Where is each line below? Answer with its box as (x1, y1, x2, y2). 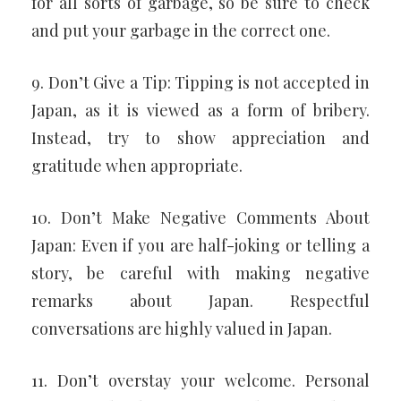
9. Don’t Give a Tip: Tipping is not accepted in (31, 71, 370, 93)
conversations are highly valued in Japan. (31, 317, 332, 339)
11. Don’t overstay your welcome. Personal (31, 369, 370, 391)
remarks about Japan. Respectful (31, 289, 370, 311)
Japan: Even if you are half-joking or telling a (31, 234, 370, 256)
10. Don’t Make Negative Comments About (31, 206, 370, 228)
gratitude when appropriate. (31, 154, 243, 176)
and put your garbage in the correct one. (31, 19, 330, 41)
